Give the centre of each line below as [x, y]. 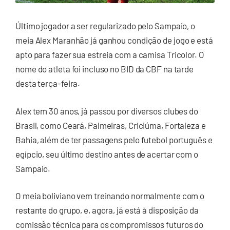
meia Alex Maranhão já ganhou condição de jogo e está [114, 40]
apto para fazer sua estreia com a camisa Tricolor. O [110, 55]
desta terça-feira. [48, 83]
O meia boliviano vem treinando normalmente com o [110, 196]
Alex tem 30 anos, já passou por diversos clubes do [107, 111]
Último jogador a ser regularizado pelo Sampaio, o [106, 26]
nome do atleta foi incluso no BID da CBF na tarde [105, 69]
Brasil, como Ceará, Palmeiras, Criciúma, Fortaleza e [111, 125]
